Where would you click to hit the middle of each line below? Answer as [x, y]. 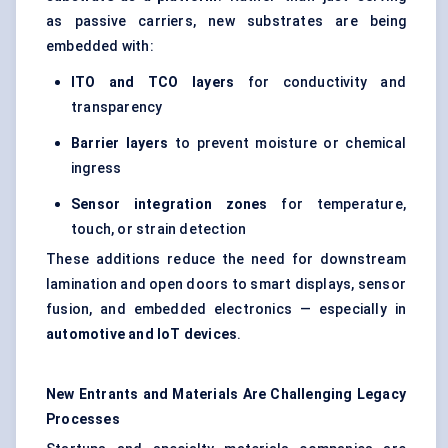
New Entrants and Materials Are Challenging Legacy [226, 394]
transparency [117, 107]
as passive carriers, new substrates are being [226, 21]
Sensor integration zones [169, 204]
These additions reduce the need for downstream [226, 259]
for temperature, [336, 204]
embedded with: [100, 46]
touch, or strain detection [159, 229]
